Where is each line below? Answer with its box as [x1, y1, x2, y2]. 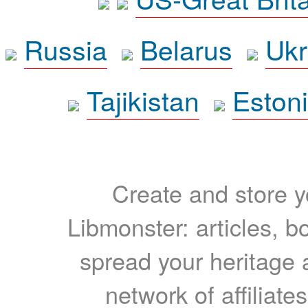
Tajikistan [87, 80, 199, 119]
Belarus [140, 30, 232, 68]
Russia [23, 30, 107, 68]
